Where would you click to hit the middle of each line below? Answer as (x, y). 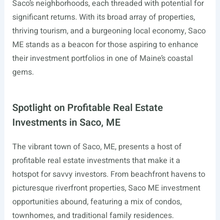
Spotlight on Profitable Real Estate (87, 108)
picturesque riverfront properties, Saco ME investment (106, 188)
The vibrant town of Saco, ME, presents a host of (97, 147)
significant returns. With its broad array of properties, (103, 17)
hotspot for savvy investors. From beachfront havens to (109, 174)
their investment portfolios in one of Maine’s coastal (102, 58)
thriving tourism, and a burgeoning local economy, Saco (109, 31)
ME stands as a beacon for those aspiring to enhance (105, 45)
